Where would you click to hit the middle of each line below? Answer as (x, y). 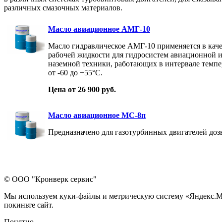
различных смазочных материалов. (63, 7)
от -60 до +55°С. (75, 72)
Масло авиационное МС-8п (97, 115)
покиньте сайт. (29, 205)
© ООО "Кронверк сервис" (50, 179)
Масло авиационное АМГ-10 (99, 29)
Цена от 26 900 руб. (82, 89)
